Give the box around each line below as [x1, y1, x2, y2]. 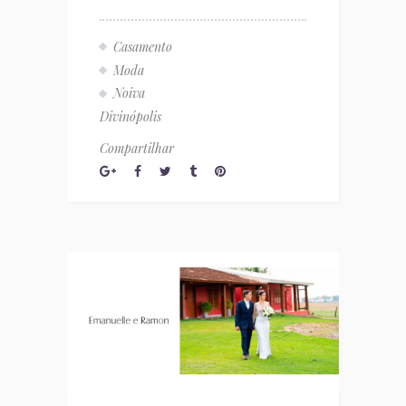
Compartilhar [100, 140, 174, 158]
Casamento [113, 37, 172, 55]
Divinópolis [100, 108, 161, 126]
